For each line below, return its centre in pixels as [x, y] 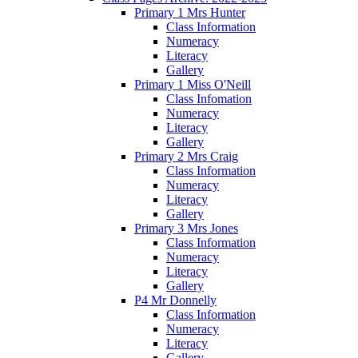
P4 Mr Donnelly [175, 300]
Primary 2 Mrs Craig [186, 156]
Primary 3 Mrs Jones [186, 228]
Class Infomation [209, 98]
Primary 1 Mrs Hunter [190, 12]
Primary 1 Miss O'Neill [193, 84]
